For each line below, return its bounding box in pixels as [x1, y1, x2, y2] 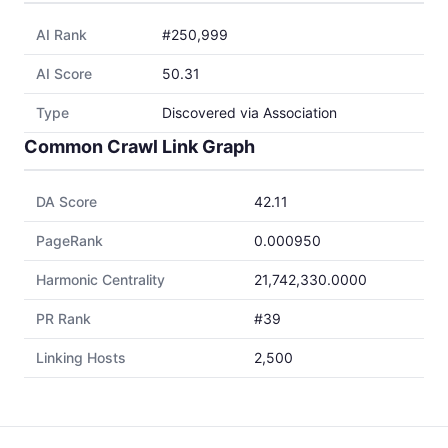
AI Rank [36, 26, 87, 43]
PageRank [36, 232, 103, 249]
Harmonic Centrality [36, 271, 165, 288]
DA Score [36, 193, 97, 210]
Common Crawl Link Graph [24, 136, 255, 157]
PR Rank [36, 310, 91, 327]
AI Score [36, 65, 92, 82]
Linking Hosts [36, 349, 126, 366]
